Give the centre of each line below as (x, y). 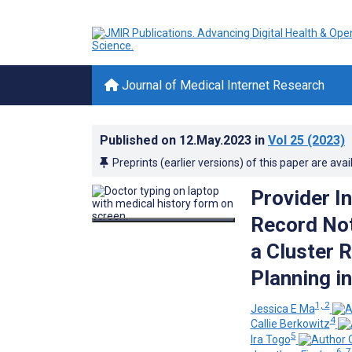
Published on (139, 140)
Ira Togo (270, 339)
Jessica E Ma (282, 308)
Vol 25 (286, 140)
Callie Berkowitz (290, 324)
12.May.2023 (217, 140)
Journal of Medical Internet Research (222, 85)
